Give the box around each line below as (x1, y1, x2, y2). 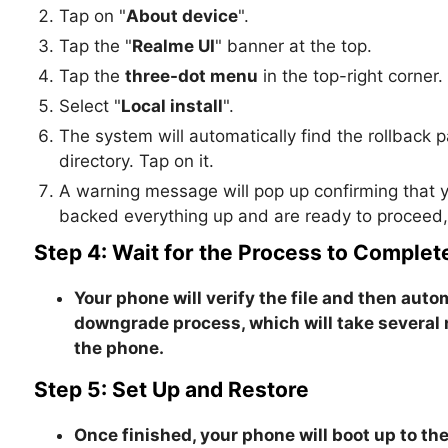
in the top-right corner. (257, 66, 443, 87)
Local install (120, 96, 223, 117)
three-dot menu (124, 66, 258, 87)
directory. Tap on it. (58, 151, 214, 172)
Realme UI (131, 36, 215, 57)
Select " (58, 96, 121, 117)
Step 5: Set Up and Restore (33, 377, 309, 403)
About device (125, 6, 238, 27)
